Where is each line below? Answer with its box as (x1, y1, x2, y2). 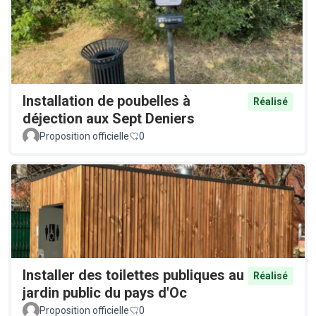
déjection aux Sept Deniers (23, 109, 195, 127)
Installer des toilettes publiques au (23, 267, 244, 284)
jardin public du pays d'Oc (23, 284, 187, 302)
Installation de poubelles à (23, 92, 190, 109)
